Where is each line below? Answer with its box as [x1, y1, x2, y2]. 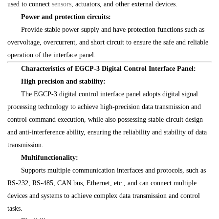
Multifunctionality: [21, 154, 78, 161]
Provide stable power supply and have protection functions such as [21, 26, 204, 33]
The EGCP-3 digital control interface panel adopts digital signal [21, 90, 198, 98]
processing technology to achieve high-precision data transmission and [7, 103, 201, 110]
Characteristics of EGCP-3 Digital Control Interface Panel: [21, 65, 196, 72]
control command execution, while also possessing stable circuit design [7, 116, 203, 123]
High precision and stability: [21, 78, 106, 85]
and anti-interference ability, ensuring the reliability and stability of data [7, 129, 207, 136]
